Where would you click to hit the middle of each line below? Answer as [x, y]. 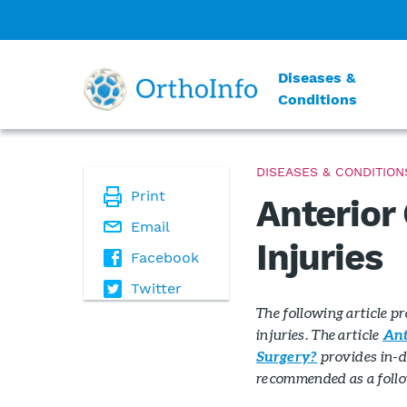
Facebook [165, 258]
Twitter [156, 288]
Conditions [318, 99]
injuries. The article [320, 334]
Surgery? [287, 356]
